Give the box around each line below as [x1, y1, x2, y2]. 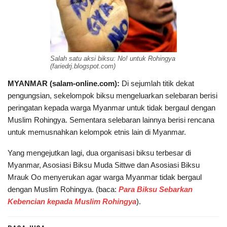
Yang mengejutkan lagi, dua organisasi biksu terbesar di [8, 148, 191, 157]
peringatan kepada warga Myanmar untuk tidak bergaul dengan [8, 103, 215, 112]
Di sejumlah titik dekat [122, 79, 194, 88]
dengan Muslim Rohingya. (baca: [8, 184, 119, 194]
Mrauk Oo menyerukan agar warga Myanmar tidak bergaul [8, 172, 202, 181]
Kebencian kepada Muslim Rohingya [8, 197, 136, 206]
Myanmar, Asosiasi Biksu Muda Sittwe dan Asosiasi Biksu [8, 160, 200, 169]
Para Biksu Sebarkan [119, 184, 193, 194]
